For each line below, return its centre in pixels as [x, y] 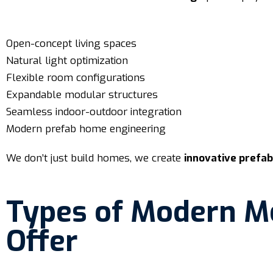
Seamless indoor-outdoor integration [94, 112]
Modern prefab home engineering [86, 129]
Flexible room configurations [76, 78]
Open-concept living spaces [71, 44]
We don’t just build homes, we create [95, 158]
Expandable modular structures [82, 95]
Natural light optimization [67, 61]
